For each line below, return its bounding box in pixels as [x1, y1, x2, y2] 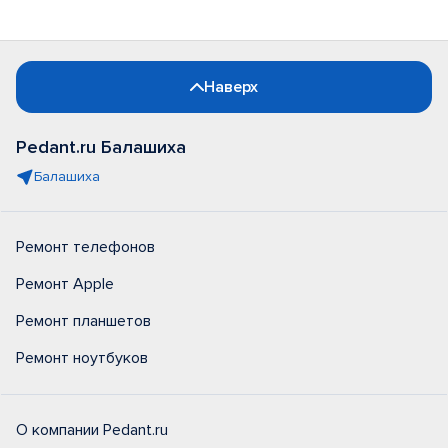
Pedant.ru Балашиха [16, 136, 186, 158]
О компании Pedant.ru [16, 420, 168, 440]
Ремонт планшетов [16, 311, 151, 331]
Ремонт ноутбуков [16, 348, 148, 368]
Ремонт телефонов [16, 237, 155, 257]
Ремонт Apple [16, 274, 114, 294]
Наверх [204, 77, 258, 97]
